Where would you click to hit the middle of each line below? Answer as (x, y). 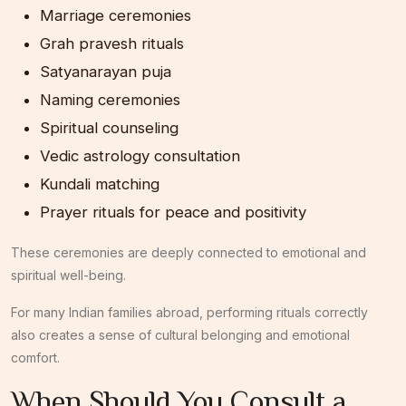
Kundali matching (100, 184)
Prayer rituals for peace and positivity (173, 212)
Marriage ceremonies (116, 15)
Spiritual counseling (109, 127)
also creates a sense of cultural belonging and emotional (180, 334)
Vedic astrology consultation (140, 155)
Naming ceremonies (110, 99)
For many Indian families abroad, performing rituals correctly (189, 312)
